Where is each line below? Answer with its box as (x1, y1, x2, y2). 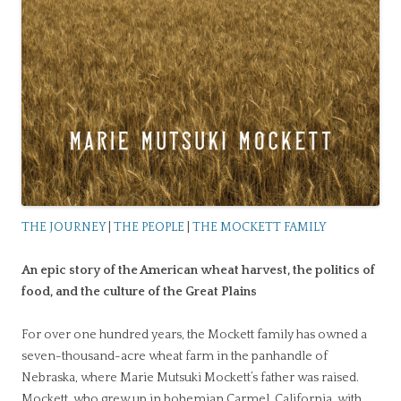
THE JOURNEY (21, 220, 106, 235)
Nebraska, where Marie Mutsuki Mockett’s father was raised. (21, 371, 359, 385)
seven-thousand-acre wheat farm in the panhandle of (21, 349, 328, 363)
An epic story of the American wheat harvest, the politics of (21, 263, 375, 277)
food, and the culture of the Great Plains (21, 285, 257, 299)
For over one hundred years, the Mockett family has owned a (21, 328, 367, 342)
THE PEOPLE (114, 220, 184, 235)
